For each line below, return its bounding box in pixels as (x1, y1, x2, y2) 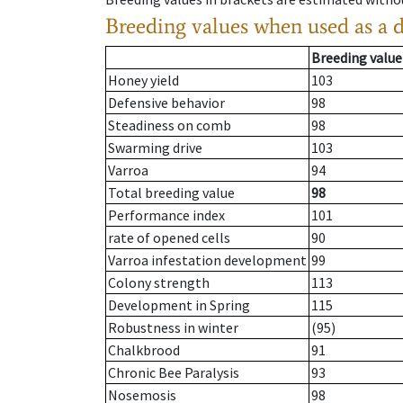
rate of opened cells (108, 228, 230, 247)
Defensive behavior (108, 94, 225, 112)
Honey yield (108, 71, 179, 90)
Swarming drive (108, 139, 202, 157)
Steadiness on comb (108, 116, 231, 135)
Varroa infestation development (108, 251, 307, 270)
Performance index (108, 206, 225, 225)
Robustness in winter (108, 318, 238, 337)
